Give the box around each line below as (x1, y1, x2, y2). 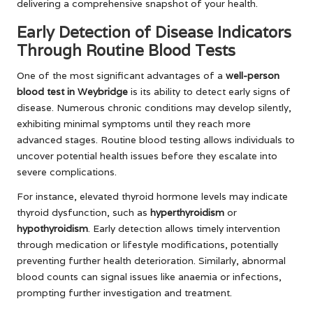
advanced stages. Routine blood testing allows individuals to (17, 133, 295, 146)
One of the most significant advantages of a (17, 68, 226, 82)
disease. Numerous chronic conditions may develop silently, (17, 101, 291, 114)
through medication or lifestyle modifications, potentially (17, 238, 278, 251)
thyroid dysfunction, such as (17, 205, 150, 219)
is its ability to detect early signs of (128, 85, 291, 98)
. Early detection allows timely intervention (88, 221, 280, 235)
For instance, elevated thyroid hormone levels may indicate (17, 189, 288, 203)
